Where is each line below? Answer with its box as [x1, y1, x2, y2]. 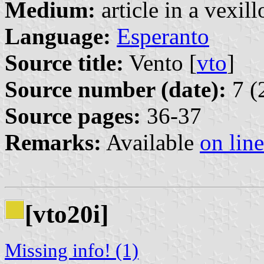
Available [101, 129, 200, 155]
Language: [5, 23, 111, 49]
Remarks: [5, 129, 101, 155]
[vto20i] [25, 200, 108, 228]
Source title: [5, 49, 124, 75]
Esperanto [117, 23, 209, 49]
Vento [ [124, 49, 197, 75]
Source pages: [5, 103, 141, 128]
